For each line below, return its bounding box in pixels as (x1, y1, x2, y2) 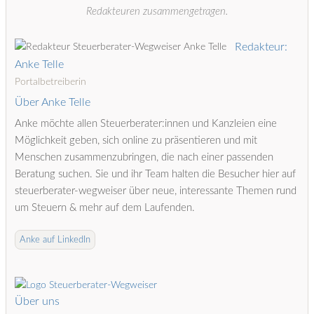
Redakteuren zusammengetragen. (86, 6, 228, 17)
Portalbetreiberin (15, 76, 86, 87)
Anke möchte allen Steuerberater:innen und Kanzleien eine (15, 118, 277, 129)
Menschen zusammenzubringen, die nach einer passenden (15, 152, 273, 163)
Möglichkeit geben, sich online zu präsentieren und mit (15, 135, 257, 146)
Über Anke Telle (15, 96, 90, 108)
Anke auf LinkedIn (19, 235, 90, 245)
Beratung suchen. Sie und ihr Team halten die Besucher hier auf (15, 169, 296, 179)
